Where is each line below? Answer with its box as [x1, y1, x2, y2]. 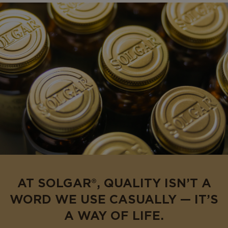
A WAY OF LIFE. [64, 209, 164, 223]
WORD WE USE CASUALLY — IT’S [10, 192, 218, 207]
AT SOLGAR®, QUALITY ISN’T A [17, 176, 211, 191]
